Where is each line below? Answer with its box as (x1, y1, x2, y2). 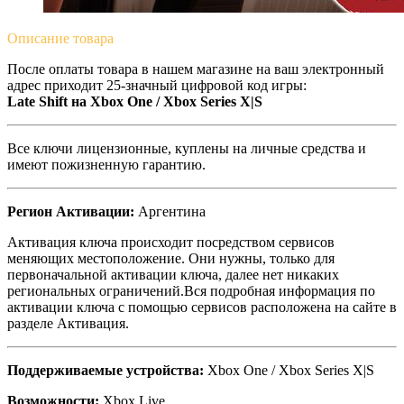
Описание (7, 30, 69, 46)
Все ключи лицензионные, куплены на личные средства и (7, 140, 366, 156)
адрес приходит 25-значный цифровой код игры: (7, 77, 307, 93)
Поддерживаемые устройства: (7, 362, 204, 378)
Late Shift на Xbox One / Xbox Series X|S (7, 93, 262, 109)
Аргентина (134, 203, 206, 219)
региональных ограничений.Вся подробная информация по (7, 282, 375, 298)
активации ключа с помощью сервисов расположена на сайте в (7, 298, 397, 315)
